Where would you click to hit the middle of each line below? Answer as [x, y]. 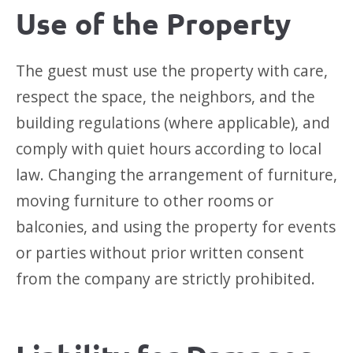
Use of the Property [153, 24]
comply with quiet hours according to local [169, 149]
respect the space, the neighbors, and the [165, 97]
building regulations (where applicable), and [173, 123]
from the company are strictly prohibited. [165, 279]
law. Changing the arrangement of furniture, [176, 175]
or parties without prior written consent [160, 253]
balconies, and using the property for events [176, 227]
